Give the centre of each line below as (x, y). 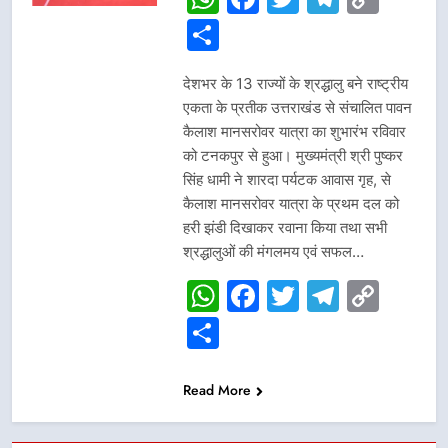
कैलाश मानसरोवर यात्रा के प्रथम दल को (290, 203)
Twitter (352, 295)
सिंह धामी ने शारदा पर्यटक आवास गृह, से (286, 179)
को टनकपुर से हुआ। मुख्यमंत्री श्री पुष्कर (292, 155)
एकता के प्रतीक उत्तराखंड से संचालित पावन (297, 107)
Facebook (333, 295)
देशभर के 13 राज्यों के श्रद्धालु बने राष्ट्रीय (295, 83)
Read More (216, 389)
